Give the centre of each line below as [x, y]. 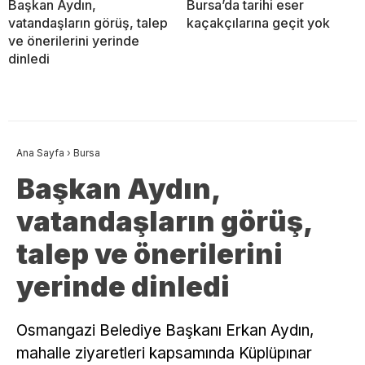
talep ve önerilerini [150, 253]
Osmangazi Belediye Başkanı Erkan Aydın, [165, 330]
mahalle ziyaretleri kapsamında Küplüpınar [164, 353]
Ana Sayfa [40, 152]
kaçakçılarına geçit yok [258, 22]
